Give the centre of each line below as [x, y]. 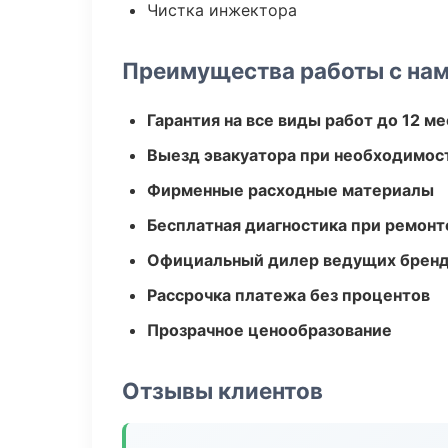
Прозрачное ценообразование [269, 330]
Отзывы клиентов [222, 390]
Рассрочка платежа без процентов [288, 295]
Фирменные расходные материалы [290, 190]
